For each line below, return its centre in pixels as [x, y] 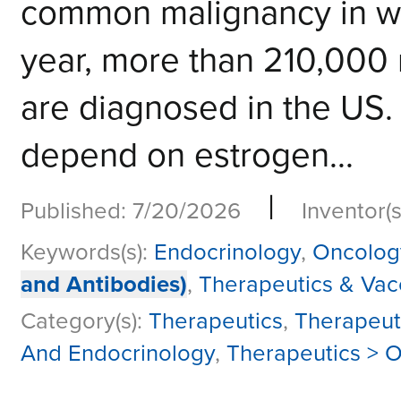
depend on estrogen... [187, 156]
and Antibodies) [104, 285]
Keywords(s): [87, 252]
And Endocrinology [118, 354]
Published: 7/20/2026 [131, 211]
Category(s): [85, 321]
